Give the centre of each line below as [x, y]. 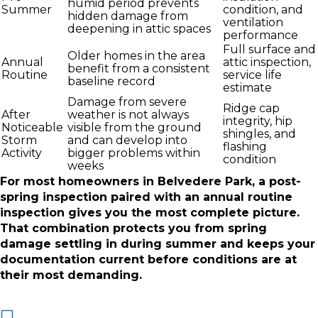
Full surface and [269, 49]
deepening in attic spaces [139, 28]
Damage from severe [127, 102]
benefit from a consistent [139, 68]
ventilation [253, 22]
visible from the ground [135, 127]
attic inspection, [267, 62]
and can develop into [127, 140]
